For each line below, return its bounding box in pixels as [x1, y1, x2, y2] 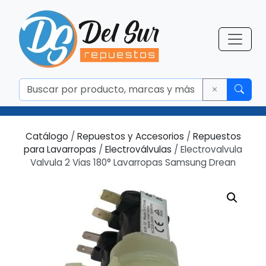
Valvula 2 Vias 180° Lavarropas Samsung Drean [30, 156, 236, 169]
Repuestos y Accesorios [77, 130, 184, 142]
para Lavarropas [24, 143, 96, 156]
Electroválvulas [105, 143, 172, 156]
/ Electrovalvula [172, 143, 242, 156]
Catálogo [25, 130, 68, 142]
